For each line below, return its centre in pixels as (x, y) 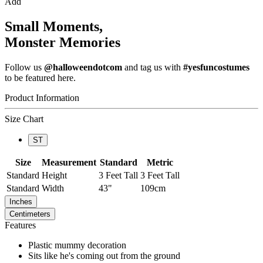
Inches (21, 201)
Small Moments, (54, 27)
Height (54, 175)
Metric (160, 162)
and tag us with (153, 67)
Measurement (69, 162)
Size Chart (24, 119)
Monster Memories (63, 43)
